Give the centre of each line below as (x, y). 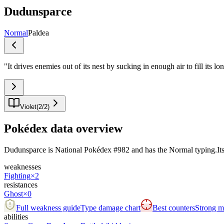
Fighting (17, 175)
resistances (21, 184)
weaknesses (22, 166)
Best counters (174, 207)
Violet (28, 106)
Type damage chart (110, 207)
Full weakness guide (48, 207)
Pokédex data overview (63, 128)
